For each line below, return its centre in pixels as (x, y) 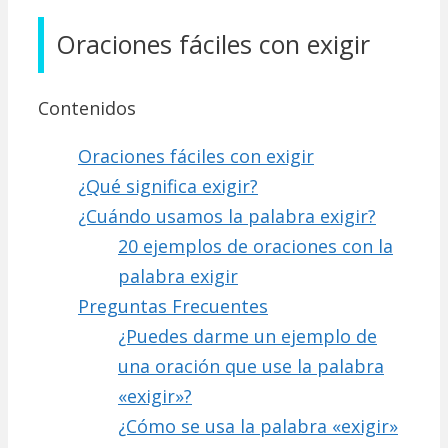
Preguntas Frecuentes (173, 306)
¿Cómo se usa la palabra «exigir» (258, 426)
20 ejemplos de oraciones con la (255, 246)
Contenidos (87, 108)
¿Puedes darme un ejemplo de (247, 336)
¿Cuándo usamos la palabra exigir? (227, 216)
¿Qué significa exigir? (168, 186)
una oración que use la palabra (251, 366)
